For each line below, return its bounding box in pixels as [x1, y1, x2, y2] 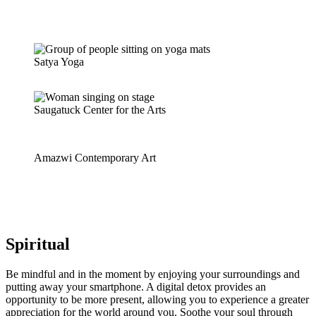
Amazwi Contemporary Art [34, 152, 156, 164]
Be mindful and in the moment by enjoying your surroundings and [6, 268, 300, 281]
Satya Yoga [34, 56, 84, 68]
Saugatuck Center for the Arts [34, 104, 166, 116]
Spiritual [6, 235, 70, 254]
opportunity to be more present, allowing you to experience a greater [6, 293, 309, 306]
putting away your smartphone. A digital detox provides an [6, 281, 266, 293]
